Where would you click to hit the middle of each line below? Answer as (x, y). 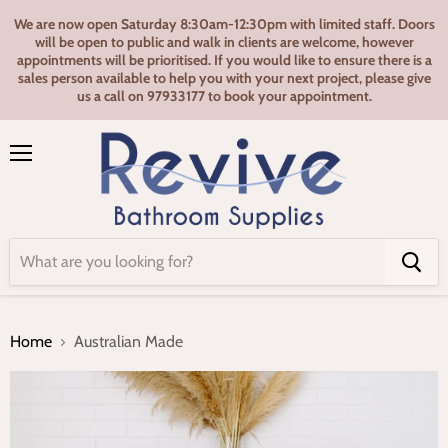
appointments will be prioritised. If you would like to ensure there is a (224, 60)
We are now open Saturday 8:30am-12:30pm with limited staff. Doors (224, 24)
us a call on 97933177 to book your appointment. (224, 96)
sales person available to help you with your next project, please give (224, 78)
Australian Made (128, 341)
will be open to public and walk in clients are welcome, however (224, 42)
